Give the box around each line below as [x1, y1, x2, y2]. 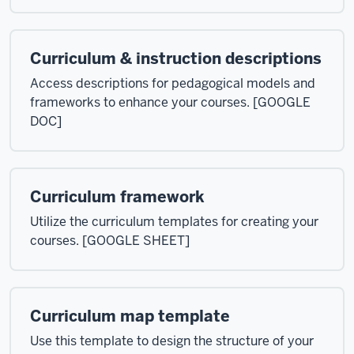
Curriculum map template [30, 306, 230, 326]
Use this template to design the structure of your [30, 333, 314, 349]
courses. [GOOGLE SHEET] [30, 232, 190, 249]
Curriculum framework [30, 186, 205, 207]
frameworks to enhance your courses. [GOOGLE [30, 94, 311, 111]
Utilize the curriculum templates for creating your [30, 213, 318, 230]
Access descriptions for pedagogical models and [30, 75, 315, 92]
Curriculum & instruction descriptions [30, 48, 322, 69]
